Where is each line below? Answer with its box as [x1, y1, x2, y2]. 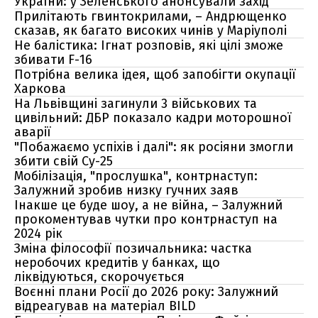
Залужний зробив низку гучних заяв [14, 182, 238, 198]
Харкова [14, 81, 66, 97]
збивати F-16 [14, 52, 92, 67]
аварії [14, 124, 51, 140]
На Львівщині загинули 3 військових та [14, 96, 257, 111]
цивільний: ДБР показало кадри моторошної [14, 110, 292, 126]
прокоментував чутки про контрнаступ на [14, 212, 278, 227]
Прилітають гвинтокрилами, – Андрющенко [14, 9, 287, 24]
